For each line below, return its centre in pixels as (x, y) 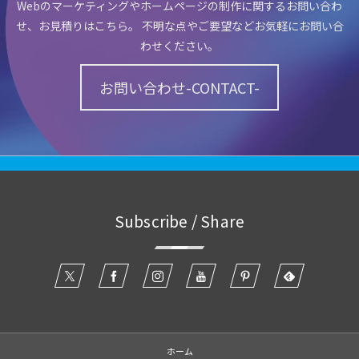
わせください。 (179, 46)
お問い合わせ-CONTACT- (179, 87)
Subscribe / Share (179, 221)
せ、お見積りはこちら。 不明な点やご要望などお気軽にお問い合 (179, 26)
